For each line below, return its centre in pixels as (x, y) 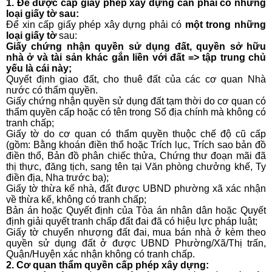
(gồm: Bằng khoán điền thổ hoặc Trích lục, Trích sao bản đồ (136, 145)
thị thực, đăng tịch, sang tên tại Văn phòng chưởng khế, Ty (136, 167)
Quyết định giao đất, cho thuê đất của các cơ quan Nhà (136, 80)
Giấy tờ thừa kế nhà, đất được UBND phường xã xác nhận (136, 189)
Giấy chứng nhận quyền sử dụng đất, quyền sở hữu (136, 47)
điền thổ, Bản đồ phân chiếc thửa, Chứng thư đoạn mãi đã (136, 156)
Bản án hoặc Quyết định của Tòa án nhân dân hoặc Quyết (136, 211)
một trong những (226, 25)
